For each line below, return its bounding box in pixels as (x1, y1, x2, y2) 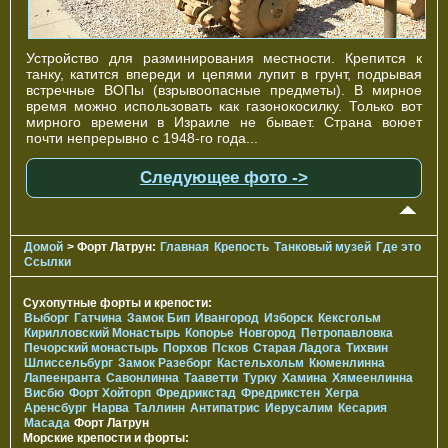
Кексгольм (318, 310, 381, 325)
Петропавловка (301, 325, 393, 340)
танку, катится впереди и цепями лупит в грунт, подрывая (26, 65, 422, 82)
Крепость (214, 239, 269, 254)
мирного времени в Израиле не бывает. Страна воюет (26, 113, 422, 130)
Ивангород (195, 310, 259, 325)
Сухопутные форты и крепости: (23, 295, 212, 310)
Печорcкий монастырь (24, 340, 158, 355)
